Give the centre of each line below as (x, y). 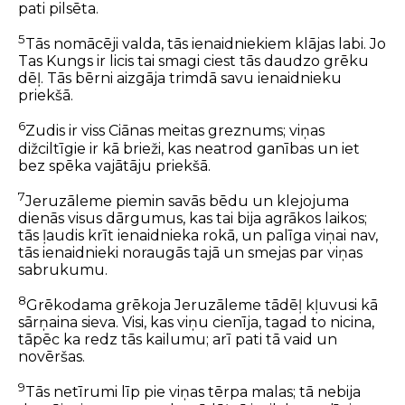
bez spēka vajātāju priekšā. (114, 165)
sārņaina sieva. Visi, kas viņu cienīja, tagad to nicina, (196, 323)
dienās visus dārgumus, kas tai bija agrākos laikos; (193, 219)
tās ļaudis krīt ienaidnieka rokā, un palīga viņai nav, (198, 236)
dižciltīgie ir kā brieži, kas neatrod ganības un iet (189, 148)
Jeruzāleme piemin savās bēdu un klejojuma (187, 202)
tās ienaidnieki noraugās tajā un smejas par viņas (190, 253)
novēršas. (52, 357)
